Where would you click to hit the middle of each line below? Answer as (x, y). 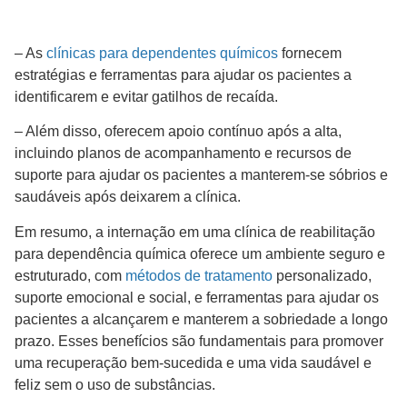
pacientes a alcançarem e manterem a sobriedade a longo (201, 319)
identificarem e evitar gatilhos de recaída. (148, 96)
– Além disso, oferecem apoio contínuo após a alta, (178, 132)
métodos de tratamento (199, 275)
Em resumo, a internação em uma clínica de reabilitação (195, 232)
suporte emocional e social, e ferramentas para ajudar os (197, 297)
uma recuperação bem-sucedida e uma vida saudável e (193, 362)
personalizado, (322, 275)
